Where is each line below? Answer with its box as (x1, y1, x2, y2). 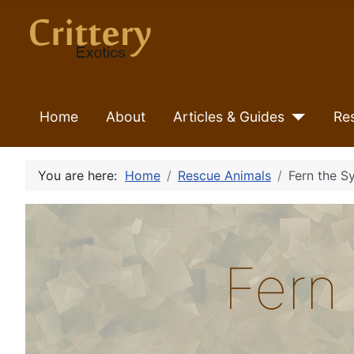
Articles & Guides (172, 108, 284, 126)
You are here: (38, 167, 125, 183)
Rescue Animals (178, 167, 271, 183)
